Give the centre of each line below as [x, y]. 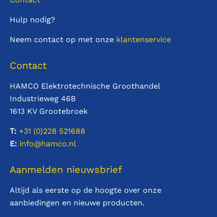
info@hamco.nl [48, 143]
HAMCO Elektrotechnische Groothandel [85, 86]
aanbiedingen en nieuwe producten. [77, 202]
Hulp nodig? [32, 19]
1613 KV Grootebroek [49, 111]
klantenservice [144, 39]
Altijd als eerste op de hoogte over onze [85, 190]
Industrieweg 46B [43, 98]
